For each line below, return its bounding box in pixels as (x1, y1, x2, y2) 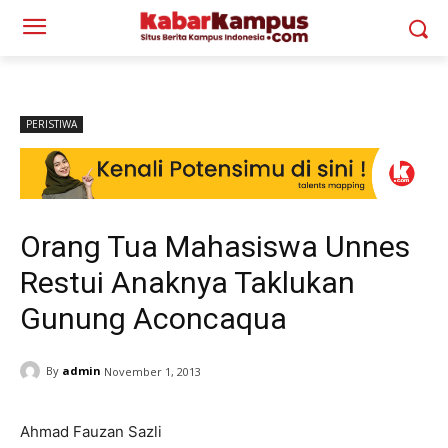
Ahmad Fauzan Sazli (20, 421, 162, 441)
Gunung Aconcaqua (20, 300, 287, 336)
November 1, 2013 (104, 363, 201, 379)
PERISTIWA (26, 117, 77, 131)
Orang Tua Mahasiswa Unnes (20, 228, 410, 264)
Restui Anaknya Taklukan (20, 264, 355, 300)
